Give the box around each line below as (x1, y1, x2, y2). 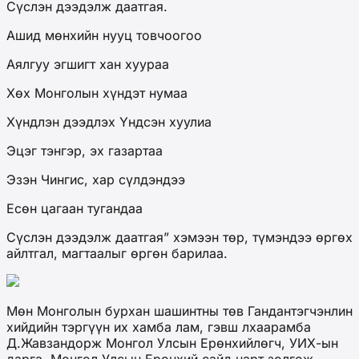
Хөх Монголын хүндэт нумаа (6, 85, 188, 102)
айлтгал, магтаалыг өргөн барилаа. (6, 245, 228, 262)
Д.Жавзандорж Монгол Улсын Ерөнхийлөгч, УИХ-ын (6, 335, 338, 352)
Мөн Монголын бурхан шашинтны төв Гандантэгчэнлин (6, 303, 353, 320)
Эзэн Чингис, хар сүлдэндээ (6, 171, 185, 188)
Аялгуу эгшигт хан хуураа (6, 56, 169, 73)
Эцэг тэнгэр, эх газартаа (6, 143, 163, 159)
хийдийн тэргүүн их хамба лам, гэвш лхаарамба (6, 319, 311, 336)
